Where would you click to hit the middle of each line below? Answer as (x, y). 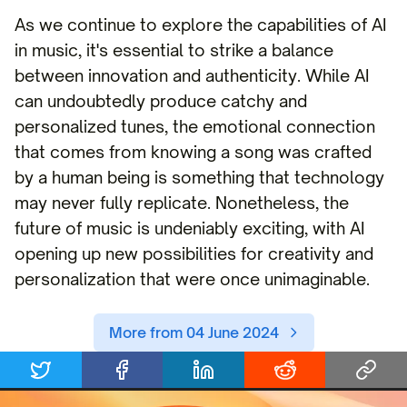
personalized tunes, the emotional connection (195, 126)
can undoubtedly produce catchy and (161, 101)
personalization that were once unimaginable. (192, 279)
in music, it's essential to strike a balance (174, 50)
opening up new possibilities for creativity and (194, 253)
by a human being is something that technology (199, 177)
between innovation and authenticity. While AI (192, 75)
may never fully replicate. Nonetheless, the (182, 203)
